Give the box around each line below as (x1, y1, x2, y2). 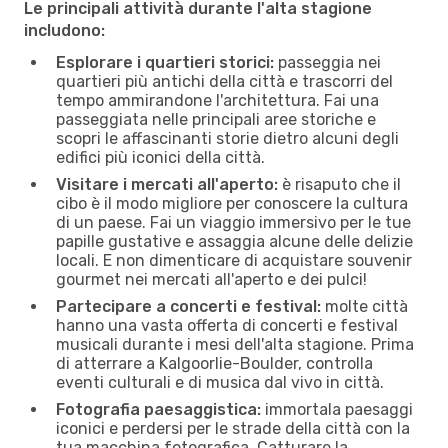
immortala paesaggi (261, 399, 413, 419)
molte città (321, 296, 408, 316)
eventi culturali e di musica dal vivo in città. (56, 372, 384, 392)
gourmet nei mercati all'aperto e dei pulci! (56, 269, 367, 289)
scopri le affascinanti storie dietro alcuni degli (56, 128, 399, 148)
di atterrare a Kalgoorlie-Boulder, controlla (56, 353, 373, 373)
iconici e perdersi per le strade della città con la (56, 418, 410, 438)
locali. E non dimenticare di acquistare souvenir (56, 250, 412, 270)
